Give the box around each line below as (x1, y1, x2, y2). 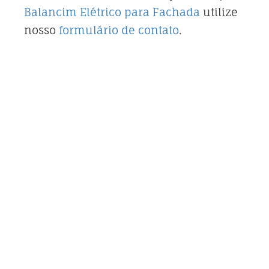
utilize (200, 5, 238, 19)
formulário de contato (56, 23, 179, 37)
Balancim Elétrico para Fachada (24, 5, 200, 19)
